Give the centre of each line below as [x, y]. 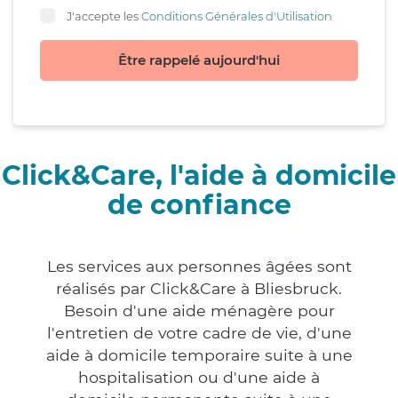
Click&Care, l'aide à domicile [199, 176]
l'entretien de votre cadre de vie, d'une [199, 333]
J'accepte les [104, 16]
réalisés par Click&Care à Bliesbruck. [199, 289]
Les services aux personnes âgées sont [199, 267]
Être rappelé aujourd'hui [199, 60]
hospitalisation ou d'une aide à [199, 378]
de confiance [199, 205]
